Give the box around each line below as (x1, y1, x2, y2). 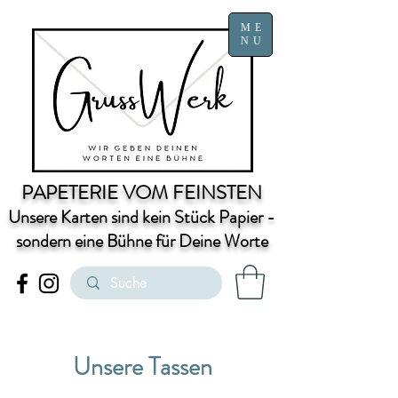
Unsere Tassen (72, 349, 212, 386)
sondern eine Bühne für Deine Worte (15, 228, 268, 254)
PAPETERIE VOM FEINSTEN (21, 179, 262, 206)
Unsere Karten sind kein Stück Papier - (8, 204, 275, 230)
